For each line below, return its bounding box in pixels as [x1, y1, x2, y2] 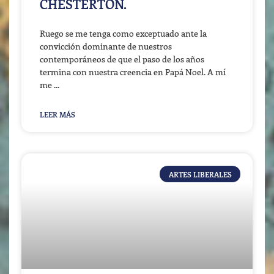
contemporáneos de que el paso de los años [40, 53, 204, 65]
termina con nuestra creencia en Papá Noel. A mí [40, 66, 226, 78]
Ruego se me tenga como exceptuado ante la [40, 28, 207, 40]
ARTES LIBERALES [168, 169, 232, 179]
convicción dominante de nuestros [40, 40, 172, 53]
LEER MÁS [40, 109, 75, 120]
